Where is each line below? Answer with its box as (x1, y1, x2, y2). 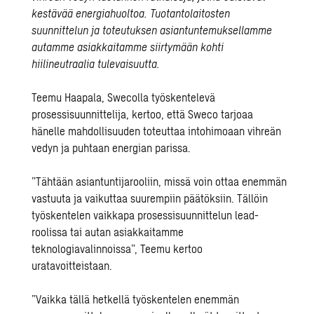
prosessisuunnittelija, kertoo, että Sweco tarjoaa (32, 107, 254, 121)
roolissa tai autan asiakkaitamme (32, 225, 184, 238)
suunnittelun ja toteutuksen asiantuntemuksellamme (32, 23, 273, 36)
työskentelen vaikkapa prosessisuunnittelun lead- (32, 208, 259, 221)
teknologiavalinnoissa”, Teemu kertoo (32, 242, 203, 255)
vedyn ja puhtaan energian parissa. (32, 141, 191, 154)
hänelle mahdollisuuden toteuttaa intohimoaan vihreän (32, 124, 282, 137)
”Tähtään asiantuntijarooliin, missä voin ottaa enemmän (32, 175, 287, 188)
